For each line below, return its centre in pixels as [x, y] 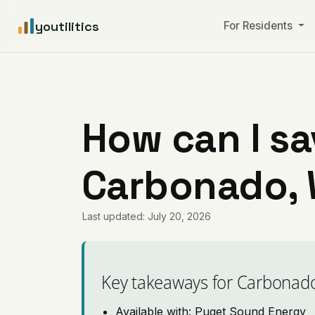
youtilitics [67, 26]
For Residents [259, 26]
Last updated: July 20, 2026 [147, 216]
